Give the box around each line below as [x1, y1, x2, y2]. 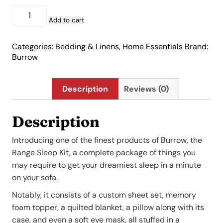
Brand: [185, 41, 208, 52]
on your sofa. [12, 172, 60, 183]
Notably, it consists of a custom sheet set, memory [12, 190, 196, 201]
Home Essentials [122, 41, 183, 52]
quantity [11, 35, 44, 46]
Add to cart [49, 15, 84, 24]
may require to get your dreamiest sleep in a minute [12, 160, 201, 171]
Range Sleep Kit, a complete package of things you [12, 147, 196, 158]
